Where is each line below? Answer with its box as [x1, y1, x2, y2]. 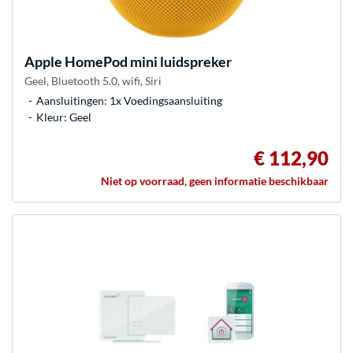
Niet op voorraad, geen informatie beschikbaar [101, 173, 329, 188]
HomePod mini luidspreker [62, 52, 232, 70]
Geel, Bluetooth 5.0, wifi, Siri [24, 73, 162, 87]
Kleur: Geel [36, 110, 91, 124]
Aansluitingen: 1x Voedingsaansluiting [36, 93, 222, 107]
